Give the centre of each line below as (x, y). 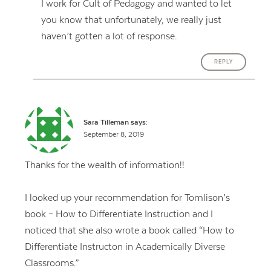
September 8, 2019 (114, 135)
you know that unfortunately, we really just (132, 20)
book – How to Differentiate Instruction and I (119, 214)
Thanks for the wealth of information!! (104, 165)
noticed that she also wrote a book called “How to (129, 231)
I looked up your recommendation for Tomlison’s (127, 198)
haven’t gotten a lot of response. (109, 36)
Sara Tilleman (106, 123)
